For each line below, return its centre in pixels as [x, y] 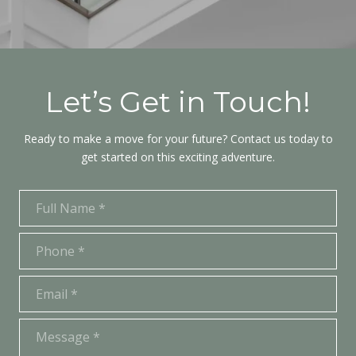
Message [43, 328]
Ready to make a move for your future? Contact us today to [178, 139]
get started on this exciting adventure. [178, 157]
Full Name [45, 199]
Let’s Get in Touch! [178, 102]
